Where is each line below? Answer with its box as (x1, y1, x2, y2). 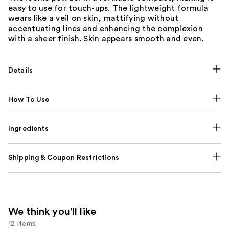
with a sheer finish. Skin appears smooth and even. (8, 35, 204, 43)
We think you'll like (8, 207, 96, 217)
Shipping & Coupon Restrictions (8, 154, 120, 162)
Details (8, 67, 33, 75)
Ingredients (8, 125, 49, 133)
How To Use (8, 96, 50, 104)
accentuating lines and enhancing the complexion (8, 25, 203, 33)
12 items (8, 220, 36, 228)
